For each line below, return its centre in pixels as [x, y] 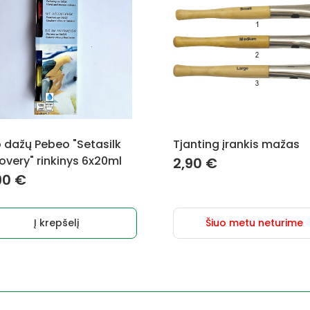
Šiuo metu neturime [254, 223]
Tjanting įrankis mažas [236, 144]
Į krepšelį [56, 223]
